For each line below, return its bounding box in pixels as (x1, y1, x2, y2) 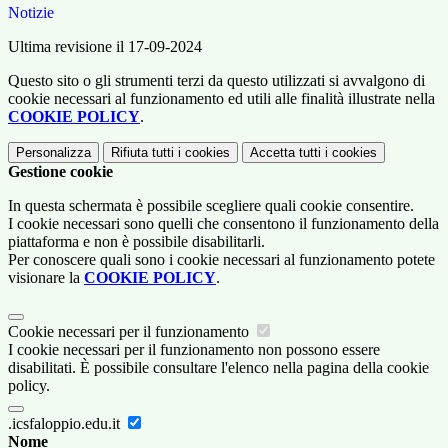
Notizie (8, 4, 54, 22)
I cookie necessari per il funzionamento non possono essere (8, 341, 380, 359)
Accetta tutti (250, 145, 321, 161)
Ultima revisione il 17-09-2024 (8, 38, 202, 56)
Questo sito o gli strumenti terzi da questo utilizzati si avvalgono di (8, 72, 425, 90)
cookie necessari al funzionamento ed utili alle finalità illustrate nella (8, 90, 435, 108)
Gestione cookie (8, 163, 113, 181)
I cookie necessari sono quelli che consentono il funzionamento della (8, 215, 439, 233)
